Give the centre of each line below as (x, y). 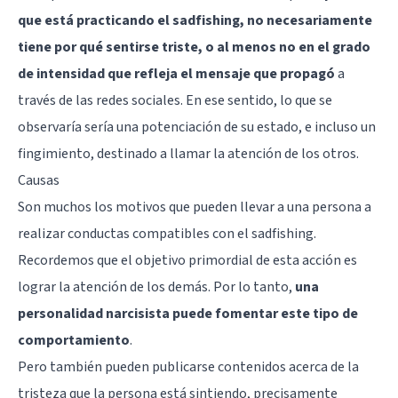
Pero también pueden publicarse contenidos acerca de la (188, 366)
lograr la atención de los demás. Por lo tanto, (156, 287)
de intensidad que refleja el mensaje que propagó (176, 73)
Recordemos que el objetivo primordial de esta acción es (187, 260)
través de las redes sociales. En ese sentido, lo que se (175, 100)
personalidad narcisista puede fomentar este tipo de (188, 313)
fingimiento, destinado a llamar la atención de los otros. (188, 153)
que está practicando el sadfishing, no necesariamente (195, 20)
